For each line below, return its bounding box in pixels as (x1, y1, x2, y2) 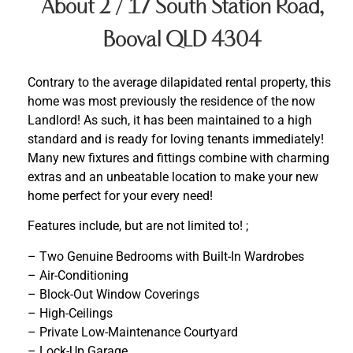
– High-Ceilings (28, 305, 113, 321)
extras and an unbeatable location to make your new (28, 169, 318, 184)
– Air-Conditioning (28, 267, 128, 283)
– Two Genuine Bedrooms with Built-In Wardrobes (28, 248, 304, 264)
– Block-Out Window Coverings (28, 286, 199, 302)
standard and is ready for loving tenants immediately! (28, 131, 324, 147)
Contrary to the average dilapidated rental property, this (28, 74, 331, 90)
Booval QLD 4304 (103, 28, 262, 52)
